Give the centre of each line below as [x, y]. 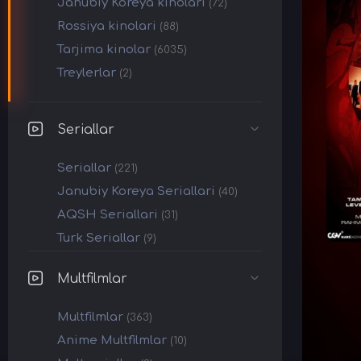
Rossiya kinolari [107, 26]
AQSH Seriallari [108, 215]
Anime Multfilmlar [112, 340]
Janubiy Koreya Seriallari [136, 191]
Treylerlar [87, 73]
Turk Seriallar [99, 238]
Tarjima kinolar [104, 50]
